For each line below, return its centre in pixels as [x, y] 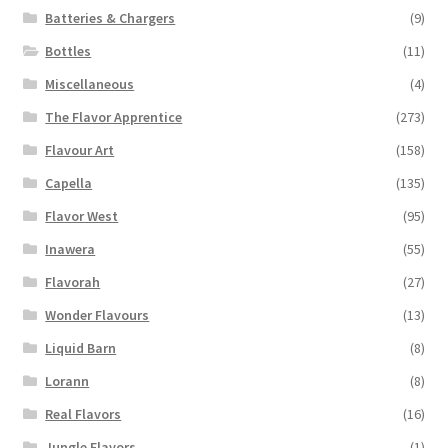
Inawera [70, 248]
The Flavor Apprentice [114, 116]
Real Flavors [83, 413]
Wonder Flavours [97, 314]
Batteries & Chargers [110, 17]
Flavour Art [80, 149]
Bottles [68, 50]
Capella [69, 182]
